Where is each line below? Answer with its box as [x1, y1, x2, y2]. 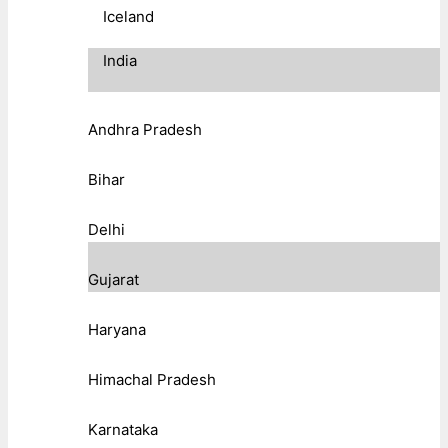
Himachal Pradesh [88, 369, 216, 389]
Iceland [103, 6, 154, 26]
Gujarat [88, 269, 139, 289]
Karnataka [88, 419, 158, 439]
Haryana [88, 319, 146, 339]
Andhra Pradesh [88, 119, 202, 139]
